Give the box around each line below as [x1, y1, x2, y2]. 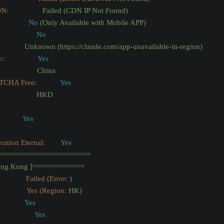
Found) [105, 6, 128, 15]
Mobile [106, 18, 128, 27]
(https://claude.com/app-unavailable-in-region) [57, 42, 202, 51]
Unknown [24, 42, 55, 51]
